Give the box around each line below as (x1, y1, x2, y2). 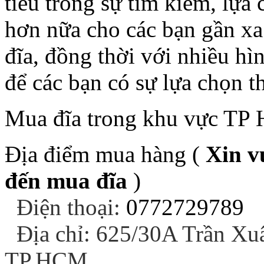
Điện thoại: (16, 194, 126, 220)
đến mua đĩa (5, 168, 127, 193)
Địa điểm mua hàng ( (5, 141, 206, 167)
